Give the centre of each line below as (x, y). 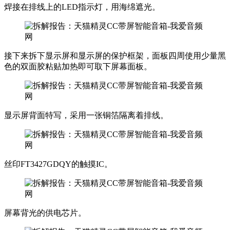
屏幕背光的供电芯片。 (45, 213)
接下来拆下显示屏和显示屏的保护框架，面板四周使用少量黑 (115, 55)
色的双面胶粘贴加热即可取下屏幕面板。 (78, 66)
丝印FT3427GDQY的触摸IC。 (58, 164)
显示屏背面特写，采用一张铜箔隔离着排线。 (86, 115)
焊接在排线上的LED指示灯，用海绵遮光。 (82, 7)
